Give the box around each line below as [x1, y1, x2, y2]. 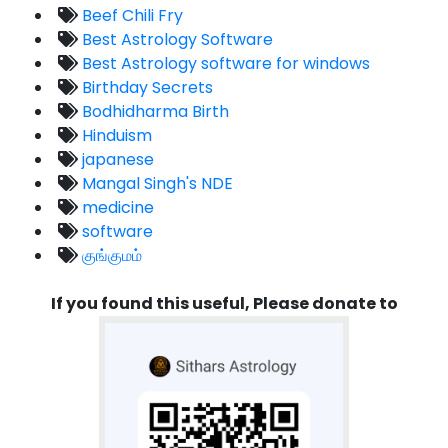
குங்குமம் [78, 244, 142, 268]
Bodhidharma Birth [78, 100, 229, 124]
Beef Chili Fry [78, 4, 183, 28]
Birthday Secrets [78, 76, 213, 100]
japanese [78, 148, 154, 172]
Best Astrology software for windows [78, 52, 370, 76]
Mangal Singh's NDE [78, 172, 233, 196]
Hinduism [78, 124, 152, 148]
